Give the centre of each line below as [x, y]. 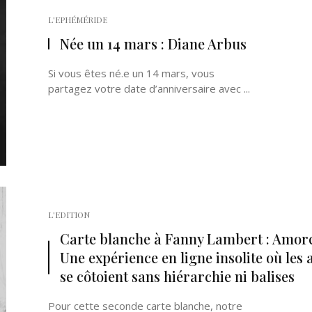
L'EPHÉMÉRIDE [78, 19]
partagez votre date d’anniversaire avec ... [149, 88]
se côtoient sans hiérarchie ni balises [177, 276]
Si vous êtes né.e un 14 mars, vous [131, 73]
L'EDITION [69, 214]
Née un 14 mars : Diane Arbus [153, 44]
